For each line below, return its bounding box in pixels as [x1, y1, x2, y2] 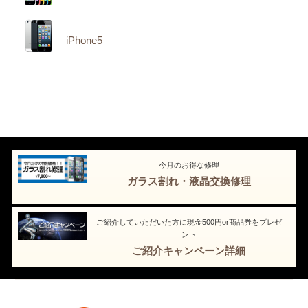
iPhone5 [65, 35, 102, 47]
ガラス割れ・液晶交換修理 [126, 176, 251, 188]
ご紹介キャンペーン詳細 [132, 245, 245, 257]
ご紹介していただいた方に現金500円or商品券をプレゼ [96, 218, 282, 227]
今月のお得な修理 [158, 161, 219, 170]
